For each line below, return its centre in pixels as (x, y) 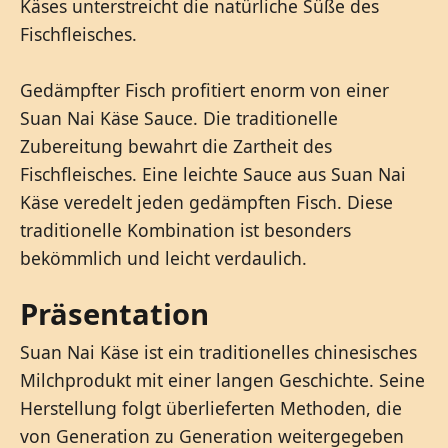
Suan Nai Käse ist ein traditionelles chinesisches (218, 351)
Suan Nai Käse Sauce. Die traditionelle (179, 117)
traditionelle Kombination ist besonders (185, 229)
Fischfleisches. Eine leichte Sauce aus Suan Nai (213, 173)
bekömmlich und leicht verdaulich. (163, 257)
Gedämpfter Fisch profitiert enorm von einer (204, 89)
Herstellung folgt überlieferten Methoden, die (211, 407)
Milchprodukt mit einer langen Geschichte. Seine (222, 379)
